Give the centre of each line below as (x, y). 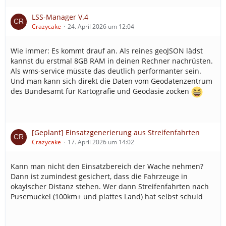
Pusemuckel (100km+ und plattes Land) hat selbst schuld (107, 196)
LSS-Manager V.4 (60, 17)
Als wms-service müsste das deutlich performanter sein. (106, 71)
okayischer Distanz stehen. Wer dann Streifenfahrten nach (110, 186)
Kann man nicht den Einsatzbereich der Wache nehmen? (107, 166)
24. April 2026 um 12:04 (101, 26)
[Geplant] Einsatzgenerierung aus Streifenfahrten (116, 132)
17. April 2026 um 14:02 (101, 142)
